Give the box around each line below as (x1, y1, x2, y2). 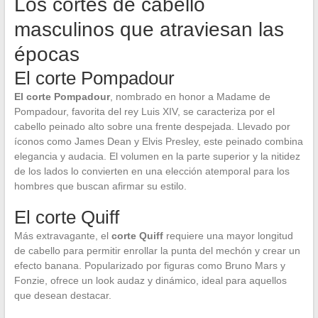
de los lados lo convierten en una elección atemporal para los (13, 165, 290, 177)
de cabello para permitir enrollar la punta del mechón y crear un (13, 244, 300, 256)
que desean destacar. (13, 289, 111, 301)
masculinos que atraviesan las (13, 18, 284, 40)
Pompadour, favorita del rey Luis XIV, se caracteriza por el (13, 105, 275, 117)
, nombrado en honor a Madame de (109, 90, 270, 102)
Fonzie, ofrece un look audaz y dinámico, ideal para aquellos (13, 274, 287, 286)
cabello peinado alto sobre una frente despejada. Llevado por (13, 120, 290, 132)
